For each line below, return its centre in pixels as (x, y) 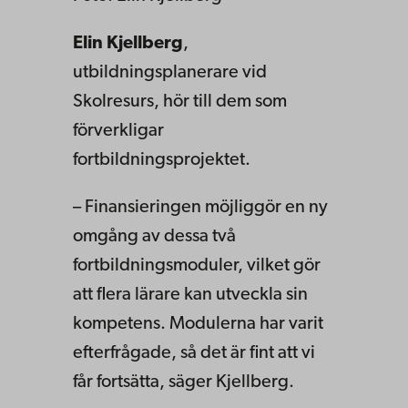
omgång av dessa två (154, 236)
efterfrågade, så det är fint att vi (194, 353)
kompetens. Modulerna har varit (198, 324)
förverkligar (118, 131)
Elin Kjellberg (128, 43)
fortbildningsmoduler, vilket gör (197, 265)
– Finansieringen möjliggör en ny (200, 207)
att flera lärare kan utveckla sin (190, 295)
